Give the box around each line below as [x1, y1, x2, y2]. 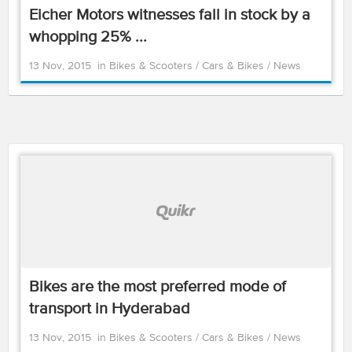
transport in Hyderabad [29, 301, 190, 317]
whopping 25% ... [29, 29, 147, 46]
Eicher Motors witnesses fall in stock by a [29, 7, 310, 24]
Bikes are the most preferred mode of [29, 279, 286, 295]
